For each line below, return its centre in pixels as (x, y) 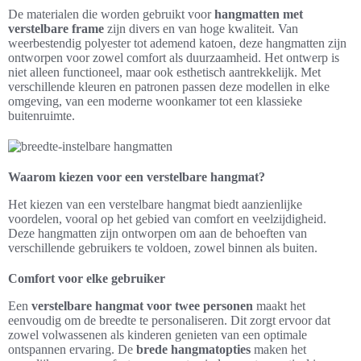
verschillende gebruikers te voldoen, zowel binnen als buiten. (163, 248)
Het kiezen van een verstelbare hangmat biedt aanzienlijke (155, 204)
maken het (278, 349)
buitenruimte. (41, 116)
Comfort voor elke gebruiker (87, 278)
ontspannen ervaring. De (72, 349)
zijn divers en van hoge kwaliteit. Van (201, 29)
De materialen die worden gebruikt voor (111, 14)
